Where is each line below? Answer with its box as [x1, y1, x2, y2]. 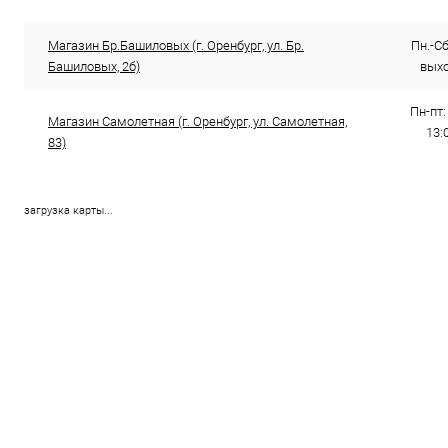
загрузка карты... [24, 204, 113, 217]
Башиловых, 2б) [48, 59, 140, 74]
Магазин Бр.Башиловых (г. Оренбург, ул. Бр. [48, 38, 304, 53]
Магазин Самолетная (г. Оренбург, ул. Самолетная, [48, 114, 347, 129]
